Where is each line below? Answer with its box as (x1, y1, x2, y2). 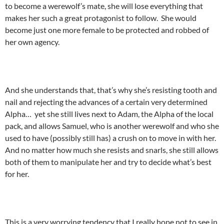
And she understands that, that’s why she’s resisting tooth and (5, 84, 217, 94)
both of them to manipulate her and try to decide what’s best (5, 156, 211, 166)
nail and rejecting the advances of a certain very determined (5, 96, 207, 106)
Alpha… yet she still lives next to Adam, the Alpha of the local (5, 108, 213, 118)
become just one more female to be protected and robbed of (5, 24, 209, 34)
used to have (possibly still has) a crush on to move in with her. (5, 132, 217, 142)
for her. (5, 168, 29, 178)
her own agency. (5, 36, 59, 46)
